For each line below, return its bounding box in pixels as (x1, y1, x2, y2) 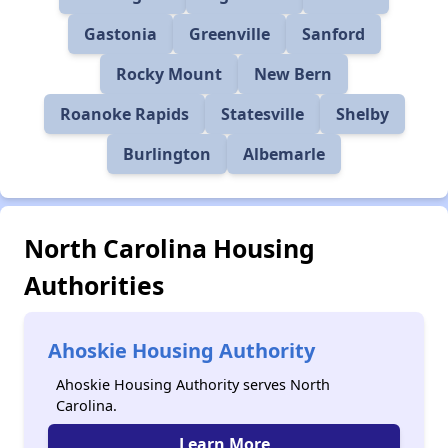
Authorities (24, 268, 164, 302)
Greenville (188, 23, 270, 45)
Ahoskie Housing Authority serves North (56, 375, 330, 394)
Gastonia (83, 23, 157, 45)
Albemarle (243, 143, 325, 165)
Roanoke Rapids (59, 103, 189, 125)
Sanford (301, 23, 365, 45)
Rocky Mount (116, 63, 222, 85)
